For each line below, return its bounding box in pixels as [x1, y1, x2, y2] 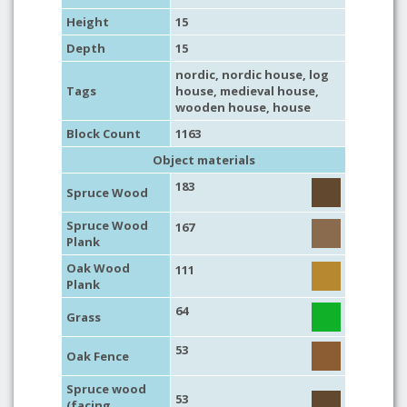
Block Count [66, 125, 141, 142]
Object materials [152, 152, 255, 168]
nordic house [222, 66, 303, 83]
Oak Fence [66, 348, 129, 364]
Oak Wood [66, 260, 130, 276]
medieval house [220, 83, 315, 99]
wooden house [175, 99, 266, 115]
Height [66, 14, 109, 30]
